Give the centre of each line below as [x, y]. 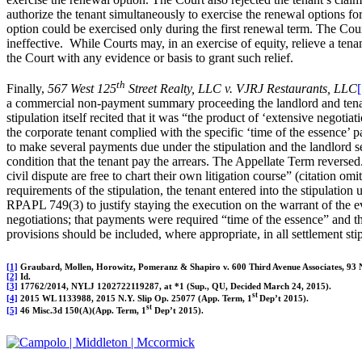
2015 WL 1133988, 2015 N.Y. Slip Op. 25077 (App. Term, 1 [135, 298]
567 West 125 [82, 89]
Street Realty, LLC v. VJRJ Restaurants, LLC [241, 89]
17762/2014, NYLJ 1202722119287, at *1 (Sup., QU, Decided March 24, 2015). [175, 286]
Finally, [27, 89]
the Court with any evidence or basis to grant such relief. [150, 58]
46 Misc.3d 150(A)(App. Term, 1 [82, 310]
